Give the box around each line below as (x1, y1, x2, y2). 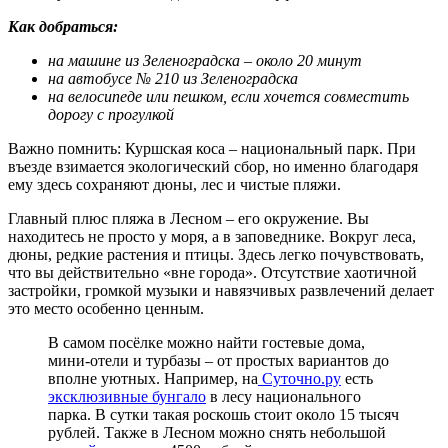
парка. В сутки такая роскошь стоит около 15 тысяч (48, 405, 399, 423)
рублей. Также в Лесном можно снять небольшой (48, 423, 386, 441)
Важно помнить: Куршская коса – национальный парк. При (8, 139, 416, 157)
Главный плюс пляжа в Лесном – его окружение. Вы (8, 209, 369, 227)
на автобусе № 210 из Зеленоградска (48, 69, 298, 87)
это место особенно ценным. (8, 299, 204, 317)
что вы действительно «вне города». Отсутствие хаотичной (8, 263, 417, 281)
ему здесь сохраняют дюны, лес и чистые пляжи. (8, 175, 341, 193)
